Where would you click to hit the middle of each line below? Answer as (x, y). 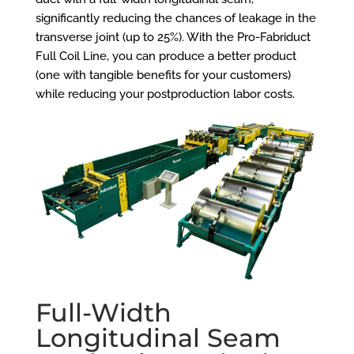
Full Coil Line (71, 56)
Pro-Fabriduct (273, 38)
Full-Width (103, 312)
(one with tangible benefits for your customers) (163, 75)
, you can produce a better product (201, 56)
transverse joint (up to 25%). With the (136, 38)
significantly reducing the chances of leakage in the (175, 19)
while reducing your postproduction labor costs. (165, 94)
